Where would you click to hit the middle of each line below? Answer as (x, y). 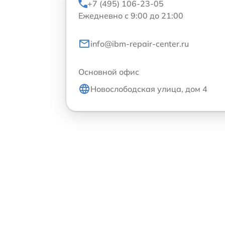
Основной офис (109, 72)
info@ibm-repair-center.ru (140, 43)
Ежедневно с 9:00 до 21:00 (131, 15)
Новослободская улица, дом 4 (149, 89)
